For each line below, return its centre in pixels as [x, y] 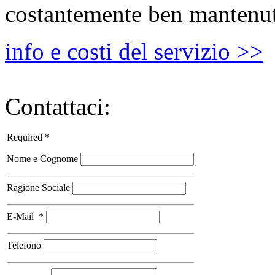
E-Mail [23, 217]
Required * [28, 137]
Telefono [25, 246]
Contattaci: [58, 107]
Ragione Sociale [40, 188]
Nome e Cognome [44, 159]
